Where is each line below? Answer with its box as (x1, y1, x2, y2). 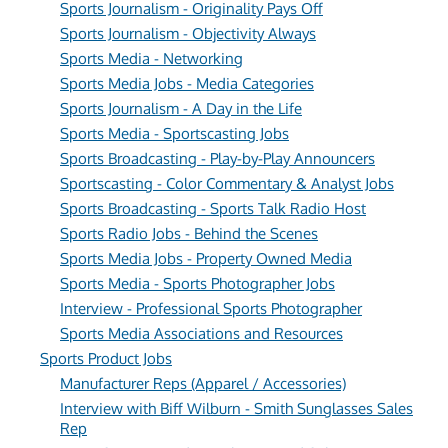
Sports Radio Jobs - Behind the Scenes (60, 224, 318, 243)
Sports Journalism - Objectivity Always (60, 24, 316, 43)
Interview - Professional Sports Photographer (60, 299, 362, 318)
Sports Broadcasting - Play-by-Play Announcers (60, 149, 375, 168)
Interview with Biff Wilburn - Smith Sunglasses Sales (60, 399, 413, 418)
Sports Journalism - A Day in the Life (60, 99, 302, 118)
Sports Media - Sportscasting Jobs (60, 124, 289, 143)
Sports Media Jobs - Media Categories (60, 74, 314, 93)
